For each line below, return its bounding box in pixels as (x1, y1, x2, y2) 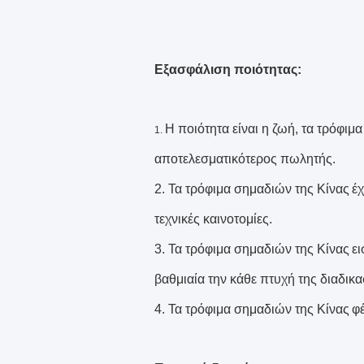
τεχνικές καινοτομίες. (154, 212, 272, 226)
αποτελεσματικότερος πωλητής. (154, 152, 336, 166)
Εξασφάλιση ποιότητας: (154, 63, 301, 76)
